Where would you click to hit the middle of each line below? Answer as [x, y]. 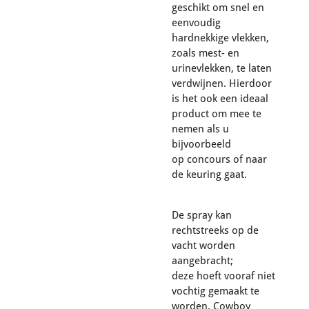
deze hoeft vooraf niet [223, 276]
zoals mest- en [206, 53]
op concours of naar [219, 159]
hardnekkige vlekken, [220, 38]
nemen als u [200, 129]
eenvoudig [196, 22]
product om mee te [217, 113]
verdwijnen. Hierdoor [222, 83]
